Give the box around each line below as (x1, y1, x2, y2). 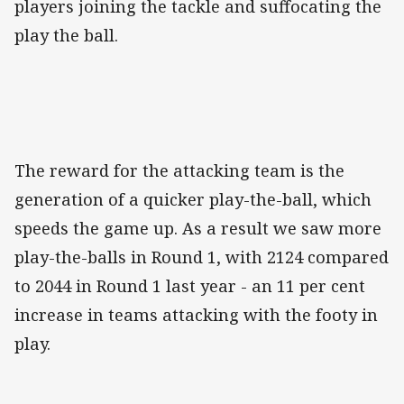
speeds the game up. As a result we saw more (14, 217, 381, 240)
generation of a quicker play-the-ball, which (14, 188, 372, 211)
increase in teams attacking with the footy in (14, 304, 378, 326)
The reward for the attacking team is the (14, 160, 344, 182)
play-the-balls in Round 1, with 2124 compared (14, 246, 389, 269)
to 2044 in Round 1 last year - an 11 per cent (14, 275, 365, 298)
